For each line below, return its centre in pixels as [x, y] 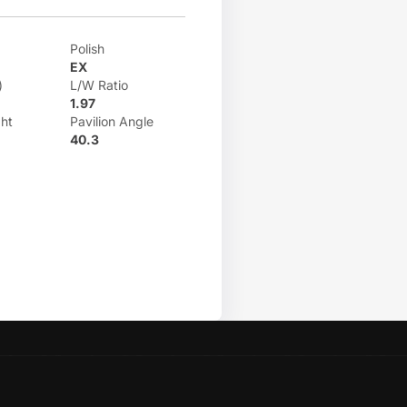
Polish [87, 49]
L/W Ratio [99, 85]
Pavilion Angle [111, 121]
